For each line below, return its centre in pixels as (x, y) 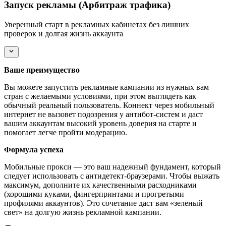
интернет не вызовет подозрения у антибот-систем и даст (103, 115)
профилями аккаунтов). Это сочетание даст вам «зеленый (103, 203)
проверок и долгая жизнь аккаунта (64, 33)
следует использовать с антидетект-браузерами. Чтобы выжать (112, 176)
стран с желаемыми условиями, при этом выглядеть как (100, 96)
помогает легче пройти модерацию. (66, 133)
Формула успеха (34, 150)
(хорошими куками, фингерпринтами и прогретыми (94, 194)
